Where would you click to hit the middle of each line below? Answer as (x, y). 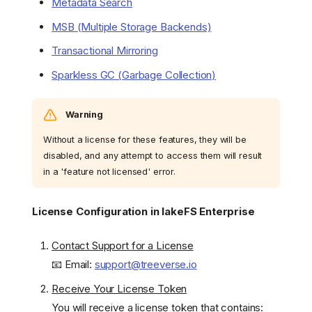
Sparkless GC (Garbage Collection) (134, 75)
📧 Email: (73, 265)
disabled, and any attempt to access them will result (153, 155)
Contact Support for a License (123, 246)
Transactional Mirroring (105, 51)
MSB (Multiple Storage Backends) (132, 26)
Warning (84, 114)
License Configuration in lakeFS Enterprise (143, 211)
